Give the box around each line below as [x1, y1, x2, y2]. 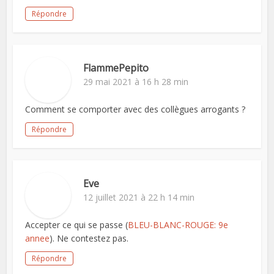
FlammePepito [83, 61, 149, 75]
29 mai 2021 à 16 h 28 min [83, 76, 189, 87]
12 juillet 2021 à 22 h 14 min [83, 191, 195, 203]
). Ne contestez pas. [50, 232, 129, 244]
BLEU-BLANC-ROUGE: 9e [128, 219, 229, 231]
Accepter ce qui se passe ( [25, 219, 128, 231]
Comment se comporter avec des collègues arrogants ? [25, 103, 246, 115]
